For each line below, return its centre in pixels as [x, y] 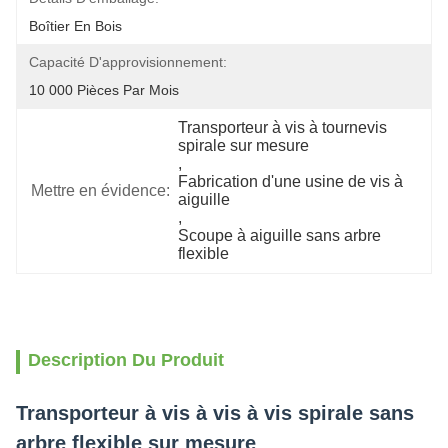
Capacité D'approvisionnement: [128, 62]
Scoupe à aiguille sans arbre [280, 235]
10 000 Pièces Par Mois [104, 90]
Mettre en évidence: [100, 190]
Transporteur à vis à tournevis [283, 127]
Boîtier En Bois [75, 26]
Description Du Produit [126, 360]
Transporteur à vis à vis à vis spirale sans [215, 413]
